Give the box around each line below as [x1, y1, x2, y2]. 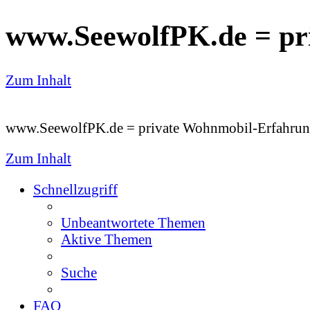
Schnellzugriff [33, 181, 118, 198]
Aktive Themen [61, 231, 152, 248]
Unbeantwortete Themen [61, 215, 206, 231]
